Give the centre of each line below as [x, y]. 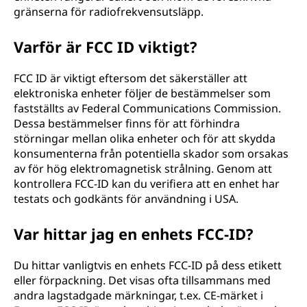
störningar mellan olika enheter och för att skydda [145, 138]
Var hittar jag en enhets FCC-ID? [134, 234]
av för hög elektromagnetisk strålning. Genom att [143, 169]
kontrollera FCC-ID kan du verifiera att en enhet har [147, 184]
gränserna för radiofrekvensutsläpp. [109, 12]
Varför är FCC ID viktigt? [106, 47]
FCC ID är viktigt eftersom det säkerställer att [131, 78]
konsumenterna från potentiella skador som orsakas [151, 153]
